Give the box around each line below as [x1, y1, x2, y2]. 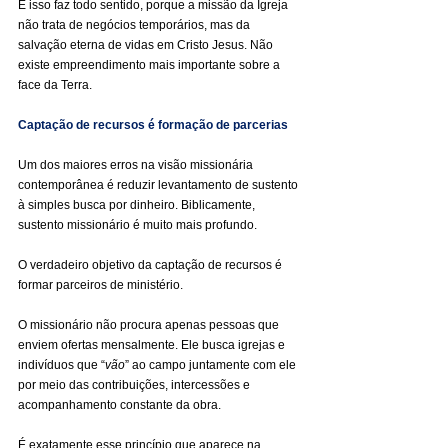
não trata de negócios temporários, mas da [18, 18, 253, 32]
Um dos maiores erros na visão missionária [18, 158, 256, 172]
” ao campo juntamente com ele [125, 358, 299, 372]
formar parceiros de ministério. [18, 278, 183, 292]
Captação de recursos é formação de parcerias [18, 118, 288, 132]
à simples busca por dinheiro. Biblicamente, [18, 198, 258, 212]
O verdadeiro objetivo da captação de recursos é [18, 258, 285, 272]
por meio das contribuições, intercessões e [18, 378, 253, 392]
